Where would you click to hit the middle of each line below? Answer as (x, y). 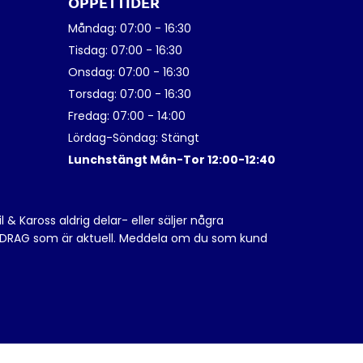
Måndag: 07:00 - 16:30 (129, 29)
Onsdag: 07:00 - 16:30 (128, 73)
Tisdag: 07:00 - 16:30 (125, 51)
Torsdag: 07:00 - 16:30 (129, 94)
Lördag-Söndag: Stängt (133, 138)
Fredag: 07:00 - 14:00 (126, 116)
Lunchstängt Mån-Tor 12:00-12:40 (171, 160)
